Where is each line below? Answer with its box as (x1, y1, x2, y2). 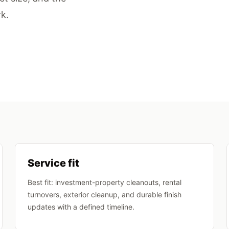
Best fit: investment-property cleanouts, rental (28, 178, 182, 187)
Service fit (28, 157, 80, 169)
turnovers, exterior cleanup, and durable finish (28, 190, 182, 199)
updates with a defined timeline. (28, 202, 135, 211)
